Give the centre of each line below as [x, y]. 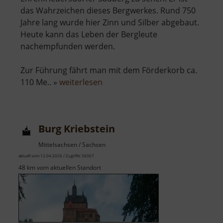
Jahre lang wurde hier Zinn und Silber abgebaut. [110, 22]
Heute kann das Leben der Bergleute [89, 34]
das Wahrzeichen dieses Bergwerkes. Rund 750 [108, 10]
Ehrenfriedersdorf [136, 105]
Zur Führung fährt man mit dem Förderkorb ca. [109, 70]
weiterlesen [81, 82]
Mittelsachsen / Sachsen [72, 144]
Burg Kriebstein [77, 128]
